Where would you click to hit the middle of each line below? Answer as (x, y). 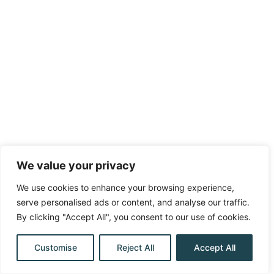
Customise (55, 247)
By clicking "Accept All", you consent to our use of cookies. (134, 217)
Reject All (135, 247)
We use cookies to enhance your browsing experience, (125, 187)
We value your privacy (76, 165)
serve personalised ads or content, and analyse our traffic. (133, 202)
